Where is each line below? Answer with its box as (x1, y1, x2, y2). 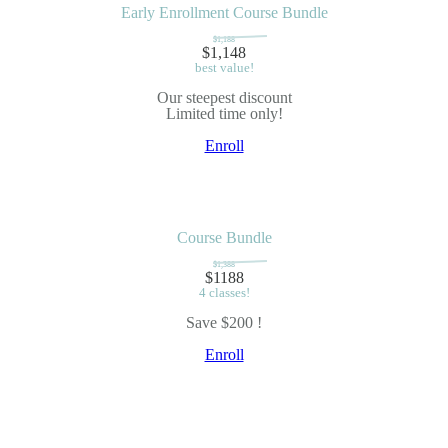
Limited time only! (165, 105, 283, 122)
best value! (194, 60, 254, 75)
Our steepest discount (156, 89, 292, 106)
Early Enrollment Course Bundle (120, 4, 328, 21)
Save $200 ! (186, 314, 262, 331)
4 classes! (198, 285, 250, 300)
